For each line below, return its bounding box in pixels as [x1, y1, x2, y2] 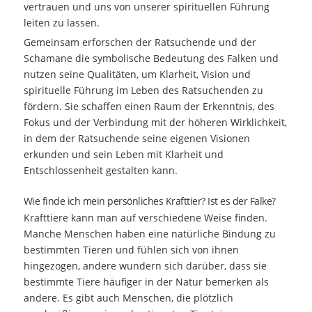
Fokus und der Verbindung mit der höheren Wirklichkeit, [23, 115, 287, 129]
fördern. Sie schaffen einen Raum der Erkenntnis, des [23, 99, 274, 113]
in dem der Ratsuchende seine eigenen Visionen [23, 131, 250, 145]
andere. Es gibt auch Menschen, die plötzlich [23, 290, 233, 304]
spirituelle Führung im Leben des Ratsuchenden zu [23, 83, 263, 97]
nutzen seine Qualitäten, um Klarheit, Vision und [23, 67, 251, 81]
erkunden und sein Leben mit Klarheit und [23, 147, 224, 161]
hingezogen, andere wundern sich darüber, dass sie [23, 258, 267, 272]
